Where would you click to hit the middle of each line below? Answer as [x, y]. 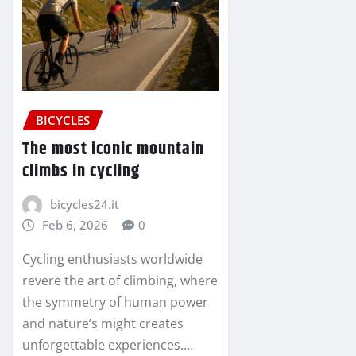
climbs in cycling [81, 171]
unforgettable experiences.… [108, 344]
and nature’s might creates [103, 323]
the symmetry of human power [115, 302]
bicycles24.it [84, 204]
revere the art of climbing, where [120, 280]
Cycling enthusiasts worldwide [112, 259]
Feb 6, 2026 [75, 224]
